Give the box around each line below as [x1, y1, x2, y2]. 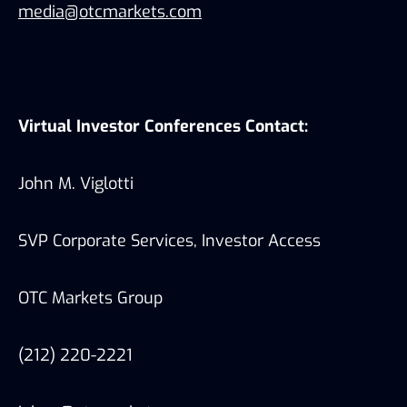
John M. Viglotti [18, 172, 134, 194]
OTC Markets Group [18, 286, 167, 309]
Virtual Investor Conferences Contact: [18, 114, 308, 137]
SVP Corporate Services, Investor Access [18, 229, 321, 252]
